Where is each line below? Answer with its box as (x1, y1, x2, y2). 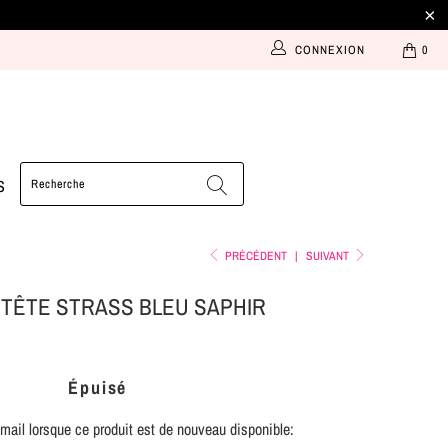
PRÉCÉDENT (222, 247, 288, 264)
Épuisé (68, 374, 128, 400)
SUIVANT (306, 247, 353, 264)
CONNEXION (294, 42, 365, 58)
